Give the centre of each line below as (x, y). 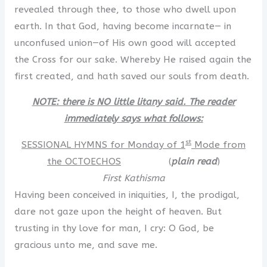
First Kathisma (133, 178)
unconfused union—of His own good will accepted (125, 43)
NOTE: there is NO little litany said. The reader (133, 102)
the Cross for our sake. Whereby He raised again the (133, 59)
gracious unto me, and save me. (86, 245)
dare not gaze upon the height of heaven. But (118, 211)
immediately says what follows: (133, 119)
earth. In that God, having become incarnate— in (122, 26)
